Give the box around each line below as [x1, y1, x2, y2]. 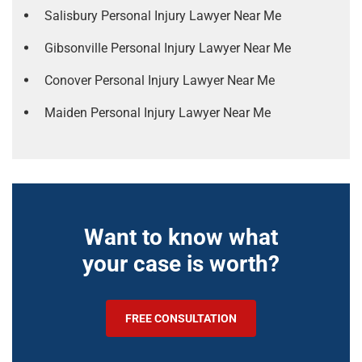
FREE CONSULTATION [125, 312, 237, 325]
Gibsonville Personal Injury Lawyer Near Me [44, 40, 291, 56]
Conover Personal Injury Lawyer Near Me [44, 73, 275, 88]
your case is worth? [82, 250, 280, 277]
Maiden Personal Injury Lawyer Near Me [44, 105, 271, 120]
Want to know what [84, 224, 278, 250]
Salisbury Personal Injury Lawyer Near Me [44, 8, 281, 23]
